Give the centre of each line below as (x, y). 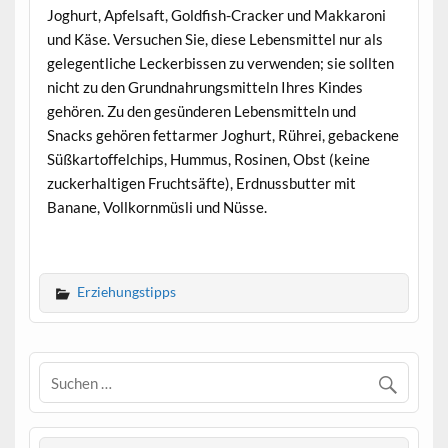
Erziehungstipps (126, 292)
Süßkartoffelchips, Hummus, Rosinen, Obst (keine (208, 158)
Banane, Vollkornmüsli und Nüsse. (156, 206)
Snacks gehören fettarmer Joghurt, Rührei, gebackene (222, 134)
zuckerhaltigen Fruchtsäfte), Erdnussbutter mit (201, 182)
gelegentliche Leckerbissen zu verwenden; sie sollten (220, 62)
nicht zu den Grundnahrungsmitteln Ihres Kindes (204, 86)
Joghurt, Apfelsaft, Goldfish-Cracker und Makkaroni (216, 14)
